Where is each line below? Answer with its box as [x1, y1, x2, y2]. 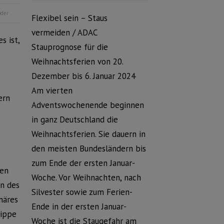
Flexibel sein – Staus [31, 12, 107, 23]
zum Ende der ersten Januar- [31, 157, 135, 168]
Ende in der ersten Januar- [31, 201, 126, 212]
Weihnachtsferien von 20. [31, 56, 123, 67]
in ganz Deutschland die [31, 114, 118, 125]
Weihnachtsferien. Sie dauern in [31, 128, 145, 139]
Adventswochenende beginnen [31, 99, 144, 110]
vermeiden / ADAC [31, 27, 97, 38]
